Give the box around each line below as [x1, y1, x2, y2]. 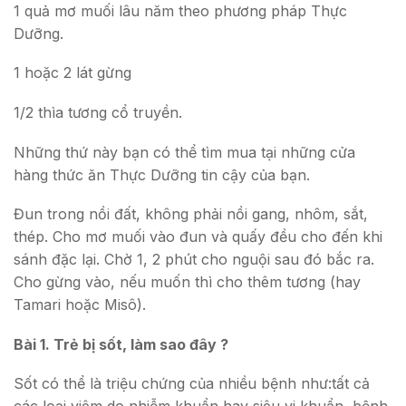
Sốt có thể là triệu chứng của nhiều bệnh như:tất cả [14, 374, 370, 393]
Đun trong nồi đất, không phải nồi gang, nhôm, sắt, [14, 205, 368, 224]
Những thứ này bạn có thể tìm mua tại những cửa [14, 142, 355, 161]
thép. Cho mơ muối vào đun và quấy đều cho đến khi [14, 227, 382, 246]
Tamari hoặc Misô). [14, 295, 146, 314]
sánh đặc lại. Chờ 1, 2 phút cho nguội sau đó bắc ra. [14, 250, 374, 269]
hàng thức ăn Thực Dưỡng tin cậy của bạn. [14, 165, 310, 184]
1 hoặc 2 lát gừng [14, 63, 131, 82]
